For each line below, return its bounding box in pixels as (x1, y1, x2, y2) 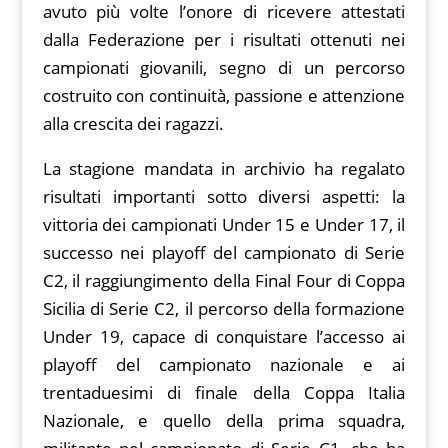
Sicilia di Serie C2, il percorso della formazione (42, 297, 406, 321)
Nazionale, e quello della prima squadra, (42, 409, 406, 433)
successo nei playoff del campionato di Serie (42, 241, 406, 265)
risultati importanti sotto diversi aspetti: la (42, 185, 406, 209)
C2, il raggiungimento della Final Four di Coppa (42, 269, 406, 293)
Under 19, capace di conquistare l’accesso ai (42, 325, 406, 349)
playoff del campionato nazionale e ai (42, 353, 406, 377)
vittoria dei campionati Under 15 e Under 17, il (42, 213, 406, 237)
